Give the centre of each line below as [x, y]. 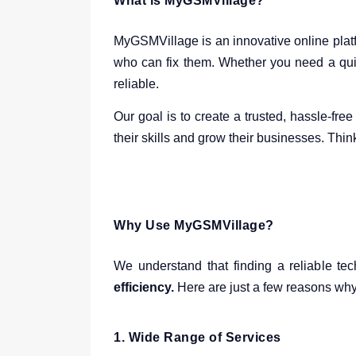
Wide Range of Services [205, 337]
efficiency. [144, 287]
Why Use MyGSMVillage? [194, 225]
